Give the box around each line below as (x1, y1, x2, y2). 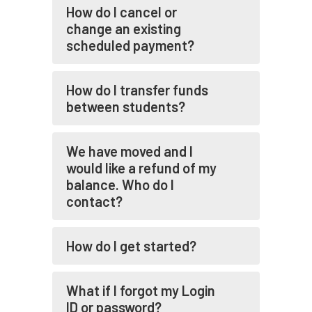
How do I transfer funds (66, 81, 208, 98)
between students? (66, 98, 185, 115)
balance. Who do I (66, 176, 174, 193)
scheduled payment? (66, 37, 194, 54)
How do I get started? (66, 237, 196, 254)
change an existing (66, 20, 181, 37)
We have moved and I (66, 143, 193, 159)
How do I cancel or (66, 3, 177, 20)
